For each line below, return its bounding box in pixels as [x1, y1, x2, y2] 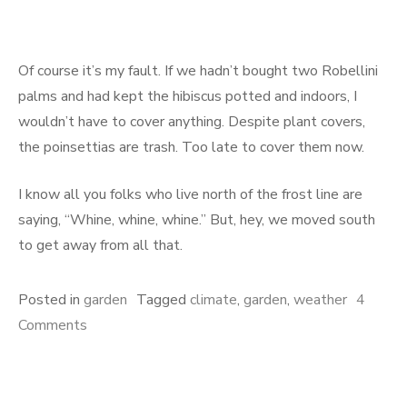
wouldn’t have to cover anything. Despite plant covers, [18, 112, 365, 132]
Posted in [18, 290, 84, 310]
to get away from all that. [18, 235, 183, 255]
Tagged [136, 290, 190, 310]
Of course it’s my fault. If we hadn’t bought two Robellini [18, 61, 378, 81]
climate [190, 290, 237, 310]
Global [86, 340, 129, 360]
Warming [86, 365, 144, 385]
